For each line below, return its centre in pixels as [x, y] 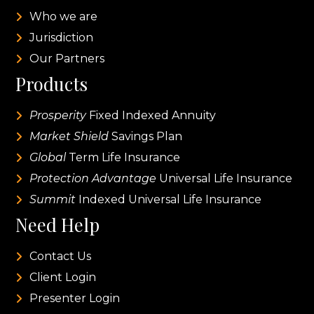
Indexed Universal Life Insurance [169, 199]
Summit [53, 199]
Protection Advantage [93, 178]
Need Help [58, 224]
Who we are [64, 16]
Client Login [63, 277]
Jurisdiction [62, 37]
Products [52, 83]
